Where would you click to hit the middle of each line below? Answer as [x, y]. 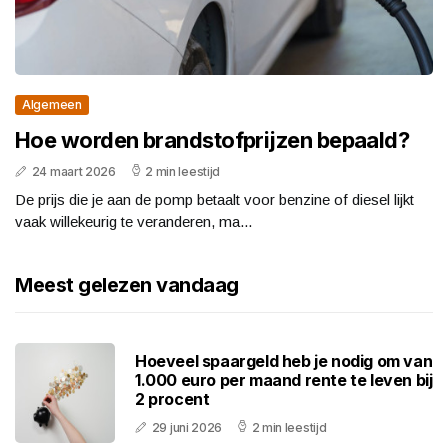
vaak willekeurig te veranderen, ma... [133, 222]
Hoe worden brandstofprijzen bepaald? [212, 140]
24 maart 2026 [73, 172]
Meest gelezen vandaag [127, 285]
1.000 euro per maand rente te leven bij [284, 379]
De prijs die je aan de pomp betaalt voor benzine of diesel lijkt [214, 200]
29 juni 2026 [187, 427]
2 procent [172, 398]
